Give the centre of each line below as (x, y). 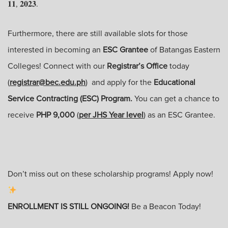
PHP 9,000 (55, 115)
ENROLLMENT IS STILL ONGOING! (68, 207)
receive (21, 115)
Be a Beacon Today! (166, 207)
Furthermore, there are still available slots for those (98, 34)
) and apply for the (120, 82)
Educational (175, 82)
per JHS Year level (111, 115)
